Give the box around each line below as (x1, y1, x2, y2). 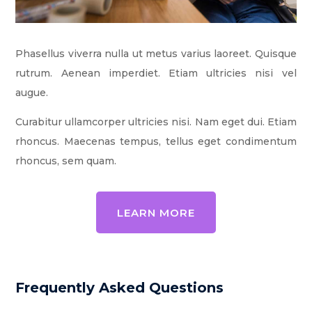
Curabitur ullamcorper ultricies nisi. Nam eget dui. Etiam (15, 116, 297, 129)
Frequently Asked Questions (15, 279, 224, 297)
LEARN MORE (117, 205, 195, 219)
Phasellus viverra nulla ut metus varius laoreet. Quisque (15, 47, 297, 61)
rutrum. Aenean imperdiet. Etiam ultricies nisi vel (15, 67, 297, 80)
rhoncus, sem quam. (15, 155, 117, 168)
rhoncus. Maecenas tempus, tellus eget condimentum (15, 135, 297, 148)
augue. (15, 86, 49, 100)
